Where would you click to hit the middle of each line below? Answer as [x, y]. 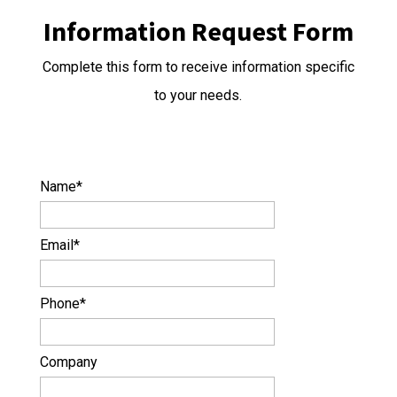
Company [68, 362]
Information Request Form [198, 31]
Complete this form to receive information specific [198, 67]
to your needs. [198, 95]
